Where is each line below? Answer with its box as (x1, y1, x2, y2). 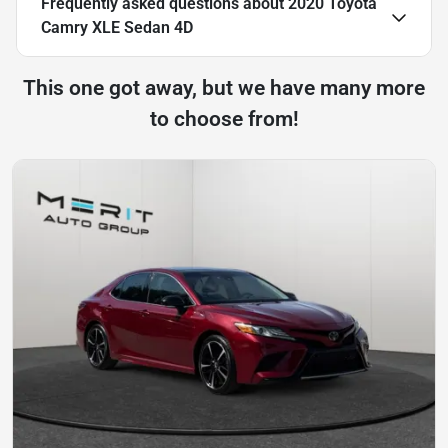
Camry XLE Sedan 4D (41, 17, 193, 37)
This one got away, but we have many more (23, 75, 425, 100)
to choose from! (149, 106, 299, 131)
